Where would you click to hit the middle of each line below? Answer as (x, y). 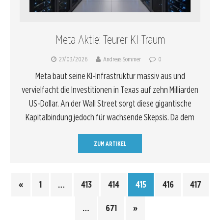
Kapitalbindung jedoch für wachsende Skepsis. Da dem (110, 117)
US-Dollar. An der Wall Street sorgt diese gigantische (110, 103)
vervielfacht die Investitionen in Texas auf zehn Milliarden (110, 89)
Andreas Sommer (122, 59)
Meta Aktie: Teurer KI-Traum (110, 39)
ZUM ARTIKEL (110, 143)
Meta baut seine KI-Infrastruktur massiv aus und (110, 76)
